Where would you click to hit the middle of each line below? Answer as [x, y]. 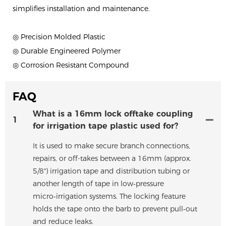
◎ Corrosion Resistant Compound [71, 65]
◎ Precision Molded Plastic [60, 37]
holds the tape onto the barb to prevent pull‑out [115, 209]
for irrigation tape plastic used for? [105, 126]
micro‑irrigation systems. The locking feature [109, 196]
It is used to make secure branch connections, [111, 146]
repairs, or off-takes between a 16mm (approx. [112, 158]
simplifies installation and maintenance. [81, 9]
